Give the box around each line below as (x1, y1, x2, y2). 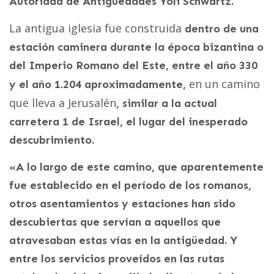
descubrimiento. (9, 133, 94, 147)
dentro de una (182, 21, 259, 35)
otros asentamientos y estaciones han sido (9, 196, 235, 210)
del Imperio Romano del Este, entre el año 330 (9, 58, 257, 72)
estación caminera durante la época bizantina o (9, 40, 264, 54)
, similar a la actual (116, 96, 217, 110)
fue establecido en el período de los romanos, (9, 178, 251, 192)
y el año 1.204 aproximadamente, (9, 77, 189, 91)
